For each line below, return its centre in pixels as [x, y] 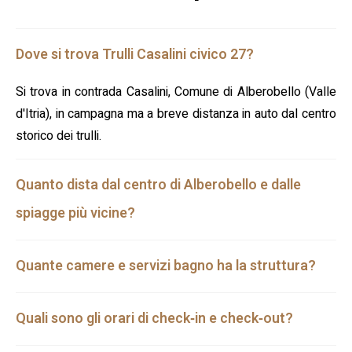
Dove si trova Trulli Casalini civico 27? [135, 55]
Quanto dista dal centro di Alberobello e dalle [158, 185]
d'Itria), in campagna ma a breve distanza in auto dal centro [176, 114]
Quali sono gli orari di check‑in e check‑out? [154, 319]
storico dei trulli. [59, 136]
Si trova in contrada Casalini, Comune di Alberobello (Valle [176, 92]
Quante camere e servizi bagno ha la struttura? [166, 266]
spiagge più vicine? [75, 214]
